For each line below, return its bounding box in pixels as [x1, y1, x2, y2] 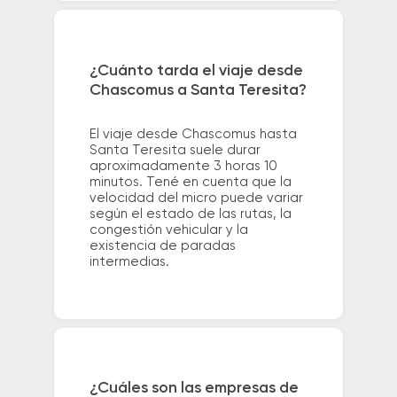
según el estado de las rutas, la [89, 206, 292, 221]
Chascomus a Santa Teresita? [89, 82, 307, 98]
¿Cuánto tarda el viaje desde [89, 62, 303, 79]
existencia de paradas [89, 238, 236, 253]
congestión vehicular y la [89, 222, 248, 237]
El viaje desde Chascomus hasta [89, 127, 297, 141]
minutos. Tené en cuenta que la [89, 175, 292, 189]
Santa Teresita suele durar [89, 143, 261, 157]
